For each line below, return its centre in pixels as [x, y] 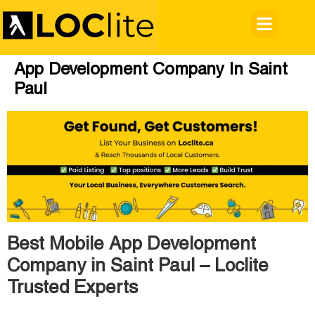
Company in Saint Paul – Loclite [138, 267]
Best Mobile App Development [131, 245]
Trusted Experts [72, 289]
